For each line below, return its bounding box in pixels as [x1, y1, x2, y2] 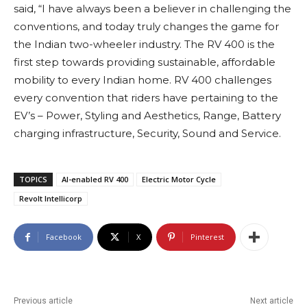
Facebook [46, 232, 82, 243]
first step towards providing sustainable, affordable [14, 56, 275, 69]
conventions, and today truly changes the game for [14, 20, 279, 34]
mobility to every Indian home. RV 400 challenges [14, 73, 271, 87]
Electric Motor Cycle [142, 174, 216, 185]
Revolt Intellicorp [19, 193, 82, 204]
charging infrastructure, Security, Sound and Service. [14, 127, 281, 140]
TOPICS [19, 174, 47, 185]
